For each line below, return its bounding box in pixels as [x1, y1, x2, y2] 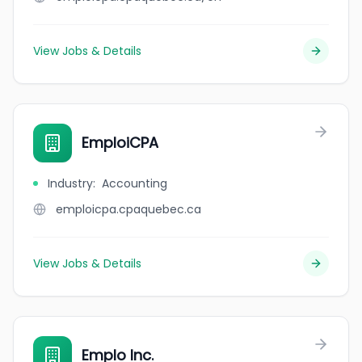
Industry [48, 175, 93, 192]
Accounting [102, 175, 167, 192]
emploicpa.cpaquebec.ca [56, 201, 201, 217]
